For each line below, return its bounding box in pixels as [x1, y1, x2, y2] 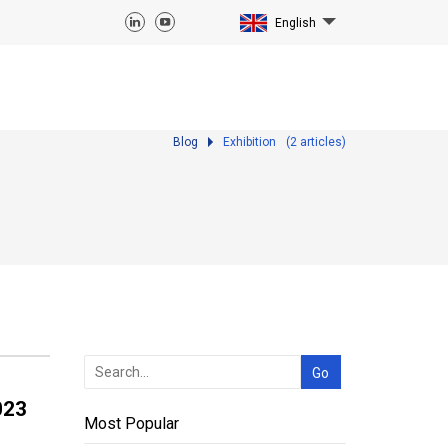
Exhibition [223, 135, 276, 149]
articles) [297, 135, 346, 149]
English [275, 16, 316, 30]
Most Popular [83, 414, 179, 433]
